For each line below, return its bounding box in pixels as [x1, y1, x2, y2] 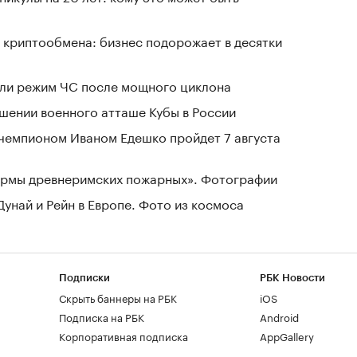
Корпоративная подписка [59, 328, 188, 343]
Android [259, 308, 299, 324]
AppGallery [259, 328, 314, 343]
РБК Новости [259, 273, 325, 283]
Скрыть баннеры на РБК [59, 289, 177, 305]
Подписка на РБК [59, 308, 144, 324]
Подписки [59, 273, 110, 283]
